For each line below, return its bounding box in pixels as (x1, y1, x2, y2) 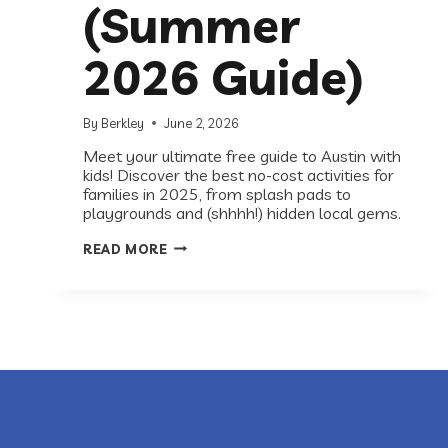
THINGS (166, 266, 223, 283)
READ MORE (83, 240, 168, 257)
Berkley (101, 114, 145, 131)
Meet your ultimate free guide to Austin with (83, 145, 401, 166)
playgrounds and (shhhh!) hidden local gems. (83, 202, 401, 223)
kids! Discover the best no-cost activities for (83, 164, 394, 185)
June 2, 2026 (164, 114, 240, 131)
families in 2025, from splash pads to (83, 183, 351, 204)
